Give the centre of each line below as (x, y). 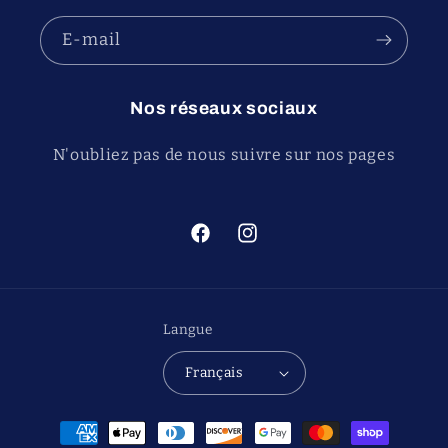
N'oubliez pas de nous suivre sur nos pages (224, 154)
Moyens (66, 423)
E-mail (92, 39)
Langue (187, 330)
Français (214, 372)
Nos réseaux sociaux (224, 108)
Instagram (272, 243)
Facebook (223, 243)
